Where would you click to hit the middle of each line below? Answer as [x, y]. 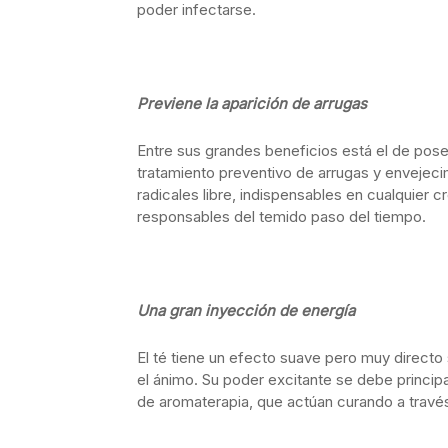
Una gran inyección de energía [246, 310]
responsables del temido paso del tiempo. [281, 216]
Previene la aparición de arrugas [252, 103]
